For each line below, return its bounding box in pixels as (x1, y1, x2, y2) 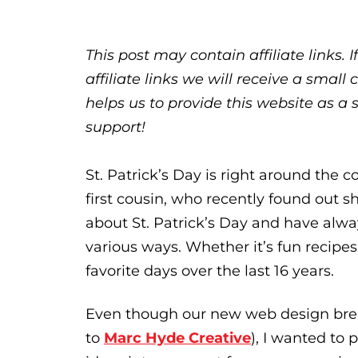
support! (86, 118, 145, 137)
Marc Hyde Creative (104, 328, 251, 347)
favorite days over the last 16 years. (86, 262, 338, 280)
